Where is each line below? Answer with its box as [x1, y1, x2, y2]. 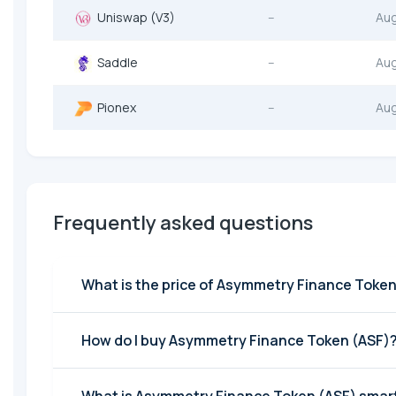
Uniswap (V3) [92, 9, 175, 27]
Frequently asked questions [53, 209, 313, 237]
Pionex [92, 99, 136, 117]
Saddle [92, 54, 138, 72]
